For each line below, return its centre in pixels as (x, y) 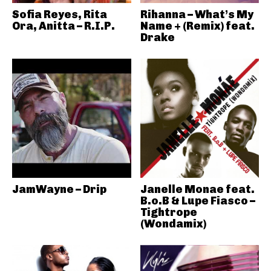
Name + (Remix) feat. (197, 26)
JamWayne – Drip (59, 189)
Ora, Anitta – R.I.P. (64, 26)
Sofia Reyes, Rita (60, 15)
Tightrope (168, 212)
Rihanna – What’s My (197, 15)
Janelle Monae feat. (197, 189)
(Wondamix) (173, 224)
